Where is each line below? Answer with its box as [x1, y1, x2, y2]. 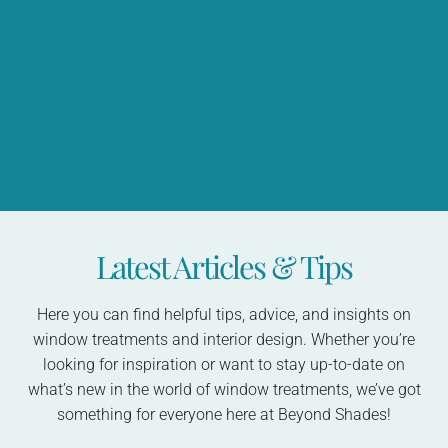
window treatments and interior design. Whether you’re [33, 330, 415, 350]
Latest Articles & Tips [96, 245, 352, 288]
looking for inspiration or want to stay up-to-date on [43, 355, 405, 375]
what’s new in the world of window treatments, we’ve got [27, 380, 421, 400]
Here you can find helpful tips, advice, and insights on [37, 305, 411, 325]
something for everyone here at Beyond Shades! [57, 405, 391, 425]
